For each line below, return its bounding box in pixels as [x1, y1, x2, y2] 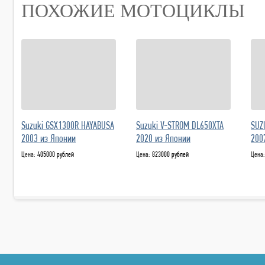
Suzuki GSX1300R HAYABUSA [21, 118, 114, 131]
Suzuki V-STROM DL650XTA [136, 118, 224, 131]
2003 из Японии [21, 131, 76, 144]
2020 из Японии [136, 131, 190, 144]
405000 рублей [37, 149, 74, 159]
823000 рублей [152, 149, 189, 159]
